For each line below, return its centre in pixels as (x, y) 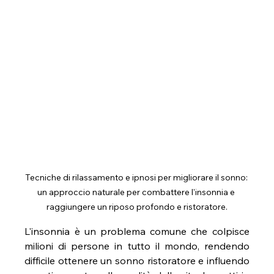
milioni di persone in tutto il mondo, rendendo (137, 246)
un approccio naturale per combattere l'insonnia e (137, 192)
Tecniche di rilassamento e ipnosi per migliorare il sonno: (137, 178)
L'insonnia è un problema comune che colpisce (137, 231)
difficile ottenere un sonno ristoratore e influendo (137, 261)
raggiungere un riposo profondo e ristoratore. (137, 207)
